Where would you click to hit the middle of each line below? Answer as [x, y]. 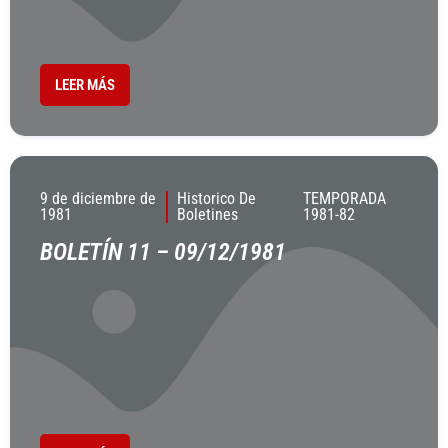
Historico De [216, 198]
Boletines [207, 214]
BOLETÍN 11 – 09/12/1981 [163, 252]
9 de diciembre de [98, 198]
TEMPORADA [345, 198]
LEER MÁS [85, 85]
